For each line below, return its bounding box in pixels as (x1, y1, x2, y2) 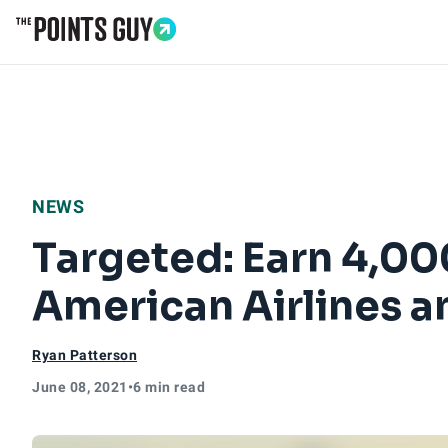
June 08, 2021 (32, 379, 128, 395)
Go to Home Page (15, 40, 149, 63)
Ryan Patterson (32, 347, 137, 363)
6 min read (133, 379, 205, 395)
